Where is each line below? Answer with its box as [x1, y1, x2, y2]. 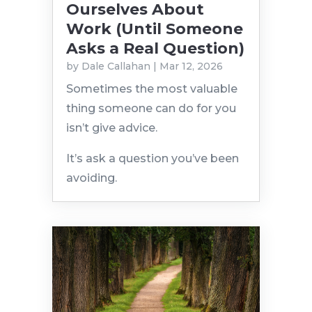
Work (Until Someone [65, 19, 243, 39]
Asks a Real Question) [65, 39, 244, 58]
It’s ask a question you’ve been [65, 152, 239, 166]
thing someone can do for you [65, 102, 236, 116]
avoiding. [65, 171, 117, 185]
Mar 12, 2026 [159, 60, 223, 73]
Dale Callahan [81, 60, 150, 73]
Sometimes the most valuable [65, 82, 237, 96]
